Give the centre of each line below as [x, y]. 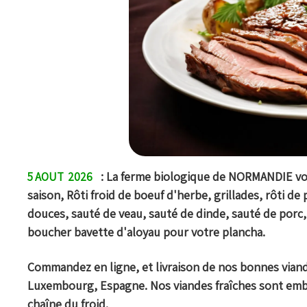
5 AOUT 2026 [60, 177]
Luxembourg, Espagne [86, 286]
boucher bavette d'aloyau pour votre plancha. [148, 232]
